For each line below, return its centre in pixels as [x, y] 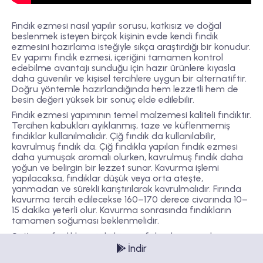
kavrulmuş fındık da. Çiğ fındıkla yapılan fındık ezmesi [125, 147]
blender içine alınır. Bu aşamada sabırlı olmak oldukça [125, 247]
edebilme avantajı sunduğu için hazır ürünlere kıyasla [124, 68]
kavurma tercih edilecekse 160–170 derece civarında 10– [130, 200]
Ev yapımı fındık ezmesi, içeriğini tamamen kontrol [117, 58]
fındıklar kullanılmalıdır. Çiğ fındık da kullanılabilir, [114, 136]
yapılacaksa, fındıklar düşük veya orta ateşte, [107, 178]
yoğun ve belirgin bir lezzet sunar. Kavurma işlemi [115, 168]
